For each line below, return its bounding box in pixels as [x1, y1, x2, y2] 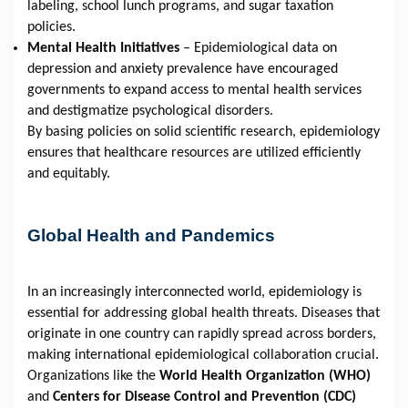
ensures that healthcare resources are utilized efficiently [27, 146, 361, 161]
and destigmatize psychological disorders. [27, 104, 273, 119]
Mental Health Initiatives [27, 41, 179, 56]
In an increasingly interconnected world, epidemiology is [27, 285, 362, 301]
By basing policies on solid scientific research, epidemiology [27, 125, 380, 140]
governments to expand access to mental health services [27, 83, 362, 98]
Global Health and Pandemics [27, 226, 275, 246]
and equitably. [27, 167, 110, 182]
